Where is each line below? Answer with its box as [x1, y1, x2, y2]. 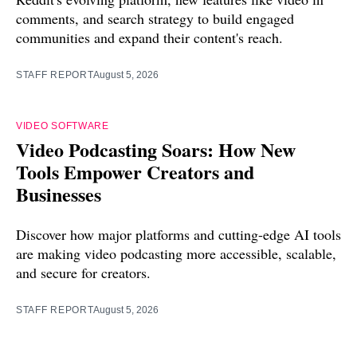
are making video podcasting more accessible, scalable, [16, 244, 336, 264]
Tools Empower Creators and [16, 158, 254, 186]
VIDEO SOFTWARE [16, 120, 109, 132]
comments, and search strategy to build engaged [16, 9, 294, 29]
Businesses [16, 180, 101, 209]
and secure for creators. [16, 263, 151, 283]
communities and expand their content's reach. [16, 28, 283, 48]
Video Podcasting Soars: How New [16, 135, 296, 164]
